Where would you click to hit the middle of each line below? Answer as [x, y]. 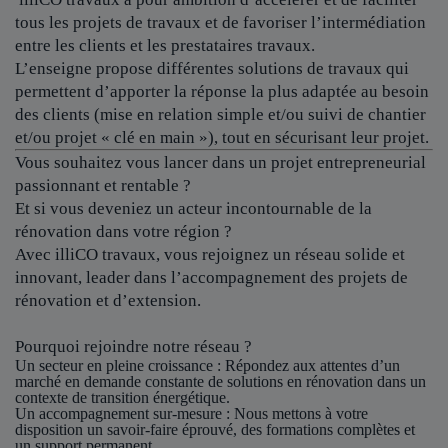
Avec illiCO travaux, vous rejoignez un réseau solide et [210, 254]
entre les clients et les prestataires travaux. [165, 45]
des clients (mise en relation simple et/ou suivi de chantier [220, 114]
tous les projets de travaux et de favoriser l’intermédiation [220, 22]
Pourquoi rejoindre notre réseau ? [133, 346]
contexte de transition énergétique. [122, 397]
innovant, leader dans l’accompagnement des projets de [211, 277]
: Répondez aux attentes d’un [306, 365]
